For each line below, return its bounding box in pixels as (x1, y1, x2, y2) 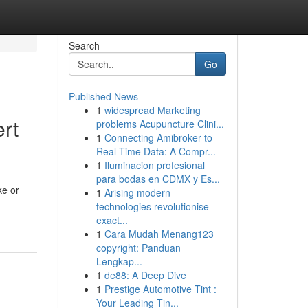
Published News (68, 89, 138, 103)
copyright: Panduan (96, 241, 181, 254)
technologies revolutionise (96, 199, 209, 213)
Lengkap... (96, 254, 142, 268)
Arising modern (104, 186, 170, 199)
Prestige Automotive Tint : (104, 282, 217, 296)
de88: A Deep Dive (104, 268, 186, 282)
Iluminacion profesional (104, 158, 205, 172)
